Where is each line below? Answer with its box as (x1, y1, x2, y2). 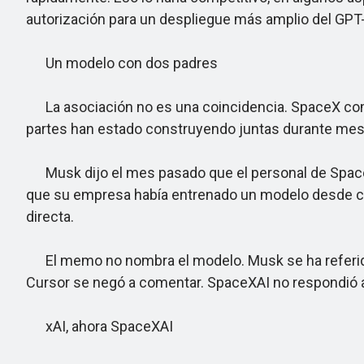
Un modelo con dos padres (26, 54, 218, 71)
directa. (26, 208, 74, 225)
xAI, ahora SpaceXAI (26, 318, 173, 335)
